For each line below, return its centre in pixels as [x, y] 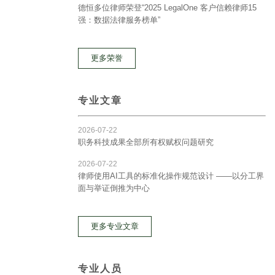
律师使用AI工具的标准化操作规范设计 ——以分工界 [171, 176]
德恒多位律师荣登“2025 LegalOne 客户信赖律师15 [167, 8]
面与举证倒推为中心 [114, 188]
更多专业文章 [115, 226]
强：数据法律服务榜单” [119, 20]
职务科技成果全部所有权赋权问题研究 [146, 142]
